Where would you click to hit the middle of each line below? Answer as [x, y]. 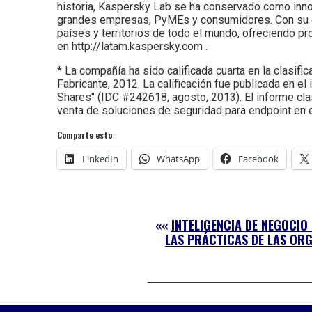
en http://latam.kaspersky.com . [132, 46]
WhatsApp [178, 158]
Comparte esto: [86, 134]
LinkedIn [100, 158]
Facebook [258, 158]
